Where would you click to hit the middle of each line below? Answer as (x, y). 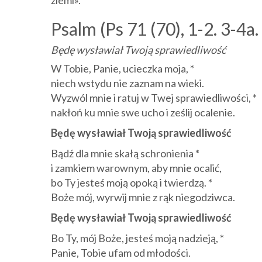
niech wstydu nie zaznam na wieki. (127, 83)
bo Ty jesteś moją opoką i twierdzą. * (132, 182)
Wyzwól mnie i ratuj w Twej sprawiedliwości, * (154, 98)
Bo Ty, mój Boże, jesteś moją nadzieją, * (137, 238)
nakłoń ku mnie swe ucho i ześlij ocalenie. (143, 112)
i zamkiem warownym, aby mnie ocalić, (136, 168)
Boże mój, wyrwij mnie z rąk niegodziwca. (143, 197)
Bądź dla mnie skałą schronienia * (125, 153)
